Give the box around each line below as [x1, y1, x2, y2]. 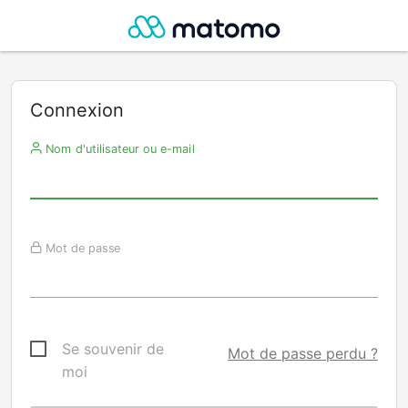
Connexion [30, 99, 124, 121]
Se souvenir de [62, 340, 164, 358]
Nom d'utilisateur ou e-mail [41, 141, 195, 156]
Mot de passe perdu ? [228, 344, 378, 362]
